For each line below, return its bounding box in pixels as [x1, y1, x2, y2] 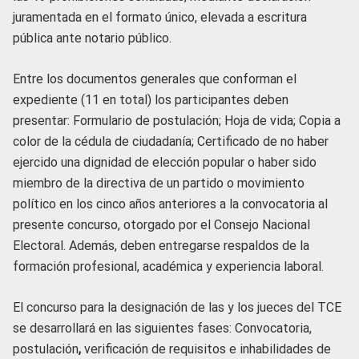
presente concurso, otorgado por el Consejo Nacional [13, 216, 310, 232]
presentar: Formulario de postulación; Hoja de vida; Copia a [13, 112, 341, 128]
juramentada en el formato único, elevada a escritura [13, 9, 307, 25]
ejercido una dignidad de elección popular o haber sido [13, 154, 317, 170]
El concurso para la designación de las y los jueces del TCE [13, 299, 341, 315]
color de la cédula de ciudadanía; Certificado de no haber [13, 133, 329, 149]
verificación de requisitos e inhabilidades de [84, 341, 331, 357]
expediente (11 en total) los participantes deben [13, 91, 288, 107]
